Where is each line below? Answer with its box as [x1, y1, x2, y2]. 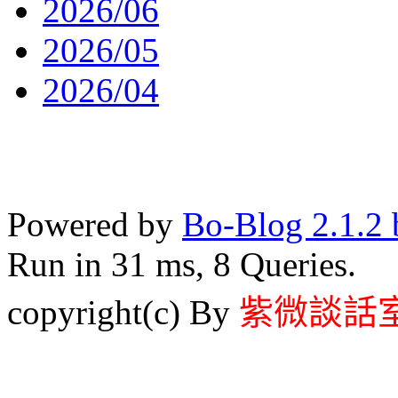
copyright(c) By [7, 292, 239, 331]
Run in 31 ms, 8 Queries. [7, 244, 356, 283]
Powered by [7, 204, 182, 243]
